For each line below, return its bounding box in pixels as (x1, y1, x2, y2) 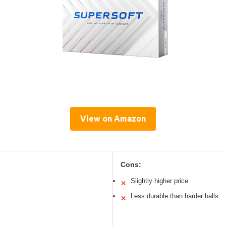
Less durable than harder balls (131, 192, 218, 200)
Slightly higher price (131, 177, 188, 185)
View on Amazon (80, 114, 146, 123)
